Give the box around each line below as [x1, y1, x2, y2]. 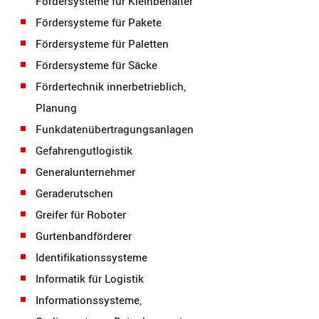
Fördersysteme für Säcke [36, 58, 157, 72]
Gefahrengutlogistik [36, 143, 132, 157]
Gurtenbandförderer [36, 229, 132, 243]
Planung [36, 100, 77, 115]
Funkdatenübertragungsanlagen [36, 122, 194, 136]
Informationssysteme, [36, 293, 142, 307]
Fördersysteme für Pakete [36, 15, 162, 29]
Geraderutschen [36, 186, 113, 200]
